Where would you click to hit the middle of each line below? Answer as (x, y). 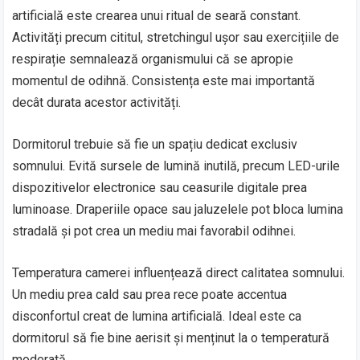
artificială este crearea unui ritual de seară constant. (157, 15)
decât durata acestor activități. (97, 102)
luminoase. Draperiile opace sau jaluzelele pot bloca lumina (178, 209)
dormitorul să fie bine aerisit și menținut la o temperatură (171, 337)
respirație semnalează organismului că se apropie (153, 59)
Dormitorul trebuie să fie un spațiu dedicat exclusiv (155, 144)
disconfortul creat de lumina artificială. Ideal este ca (157, 316)
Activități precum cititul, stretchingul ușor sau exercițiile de (176, 37)
